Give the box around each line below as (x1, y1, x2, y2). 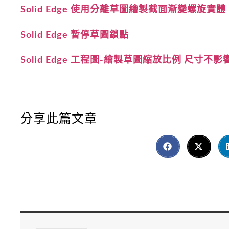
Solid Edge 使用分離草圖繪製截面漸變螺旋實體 (20, 5, 226, 15)
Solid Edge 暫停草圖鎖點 (20, 30, 129, 40)
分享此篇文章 (20, 111, 97, 126)
